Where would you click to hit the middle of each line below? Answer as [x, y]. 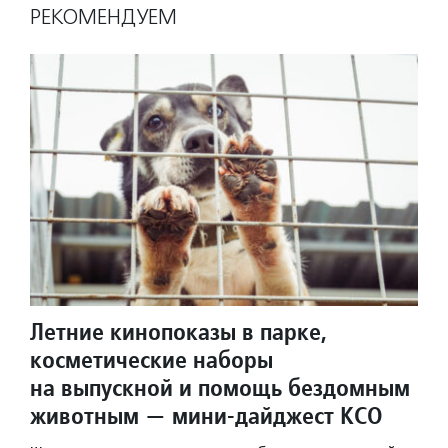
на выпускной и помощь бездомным [220, 388]
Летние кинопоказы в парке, [178, 332]
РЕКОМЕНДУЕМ [103, 17]
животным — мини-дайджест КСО [206, 416]
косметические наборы [151, 360]
